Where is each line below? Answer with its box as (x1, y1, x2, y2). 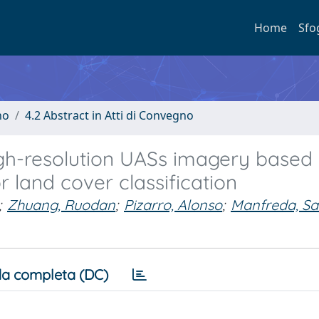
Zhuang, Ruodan (7, 196, 115, 214)
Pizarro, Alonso (124, 196, 222, 214)
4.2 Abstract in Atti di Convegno (25, 108, 194, 123)
